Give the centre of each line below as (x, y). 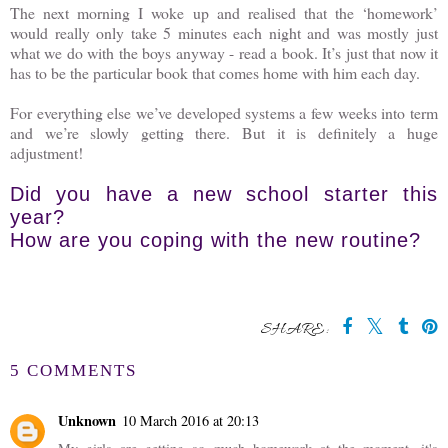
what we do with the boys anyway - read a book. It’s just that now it (224, 52)
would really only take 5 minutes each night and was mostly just (224, 32)
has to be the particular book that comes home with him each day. (217, 72)
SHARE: (295, 330)
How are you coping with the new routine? (215, 240)
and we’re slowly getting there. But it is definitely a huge (224, 132)
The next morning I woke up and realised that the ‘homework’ (224, 12)
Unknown (87, 421)
